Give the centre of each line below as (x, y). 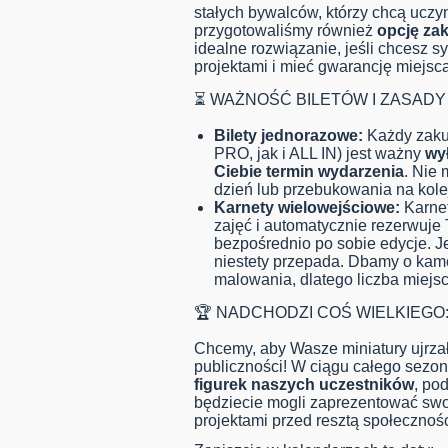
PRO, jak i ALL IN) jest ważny (319, 154)
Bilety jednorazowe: (288, 136)
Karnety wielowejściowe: (307, 208)
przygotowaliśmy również (285, 31)
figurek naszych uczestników (304, 385)
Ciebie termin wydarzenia (309, 172)
